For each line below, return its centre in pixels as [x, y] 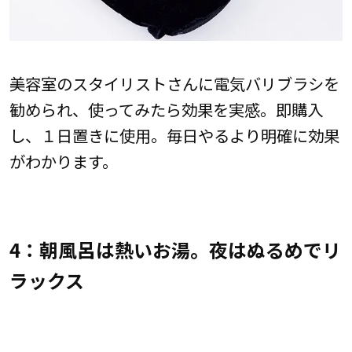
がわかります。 [63, 161]
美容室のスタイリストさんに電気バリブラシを [174, 83]
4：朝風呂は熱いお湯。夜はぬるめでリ [175, 250]
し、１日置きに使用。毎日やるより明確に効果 [174, 135]
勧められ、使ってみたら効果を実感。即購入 [166, 109]
